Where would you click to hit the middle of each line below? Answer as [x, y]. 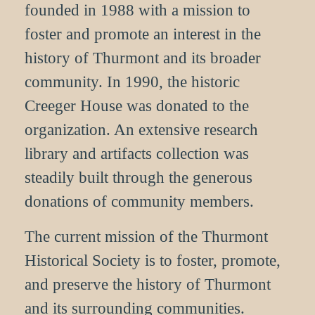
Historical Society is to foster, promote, [153, 260]
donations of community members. [141, 201]
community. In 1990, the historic [132, 82]
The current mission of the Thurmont [146, 236]
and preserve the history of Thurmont [148, 284]
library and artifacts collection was [137, 153]
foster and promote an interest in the [143, 34]
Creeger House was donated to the [137, 105]
